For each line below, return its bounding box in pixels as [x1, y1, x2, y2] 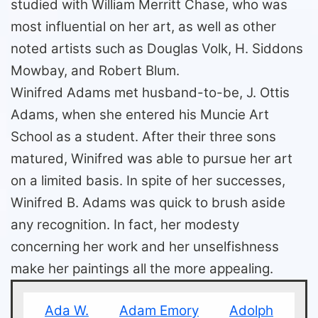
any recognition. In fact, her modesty [11, 216, 239, 233]
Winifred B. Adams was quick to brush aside [11, 194, 285, 211]
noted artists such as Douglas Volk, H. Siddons [11, 40, 303, 57]
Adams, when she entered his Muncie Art [11, 106, 269, 123]
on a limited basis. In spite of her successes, [11, 172, 285, 189]
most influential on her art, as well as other [11, 18, 276, 35]
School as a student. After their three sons [11, 128, 276, 145]
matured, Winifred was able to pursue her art [11, 150, 292, 167]
